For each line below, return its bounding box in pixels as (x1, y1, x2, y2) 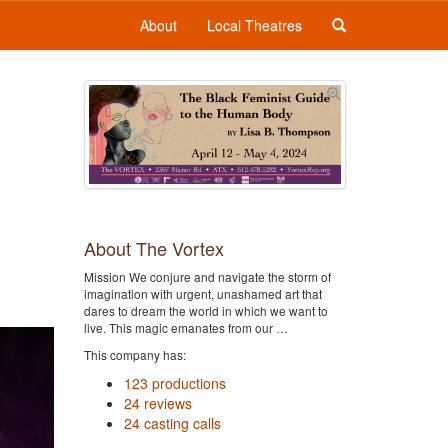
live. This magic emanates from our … (83, 318, 288, 336)
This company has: (83, 345, 186, 363)
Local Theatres (207, 15, 302, 35)
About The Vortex (83, 234, 224, 261)
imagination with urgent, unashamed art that (83, 284, 322, 302)
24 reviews (123, 392, 192, 413)
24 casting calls (123, 412, 221, 433)
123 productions (123, 372, 226, 393)
